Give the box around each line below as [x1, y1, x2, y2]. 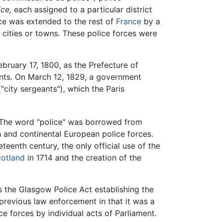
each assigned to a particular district [11, 4, 152, 15]
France [116, 16, 141, 27]
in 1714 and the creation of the [25, 152, 141, 163]
